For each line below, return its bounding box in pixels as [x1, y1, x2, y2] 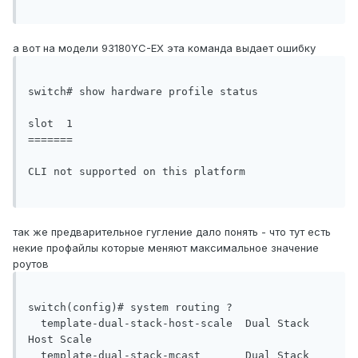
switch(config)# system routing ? [28, 301, 233, 314]
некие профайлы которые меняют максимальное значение [13, 241, 319, 255]
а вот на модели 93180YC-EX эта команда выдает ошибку [13, 42, 316, 55]
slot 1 [28, 117, 73, 130]
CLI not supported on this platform [28, 165, 252, 178]
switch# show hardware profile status [28, 86, 258, 98]
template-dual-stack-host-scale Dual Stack [28, 317, 309, 330]
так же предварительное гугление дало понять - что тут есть [13, 225, 331, 239]
